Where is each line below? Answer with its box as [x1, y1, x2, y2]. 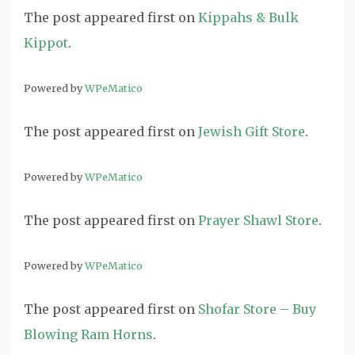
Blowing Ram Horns [24, 326, 153, 342]
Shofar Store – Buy [198, 301, 316, 317]
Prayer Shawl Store [198, 212, 319, 228]
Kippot [24, 35, 68, 51]
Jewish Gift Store [198, 124, 305, 139]
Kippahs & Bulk [198, 10, 299, 25]
